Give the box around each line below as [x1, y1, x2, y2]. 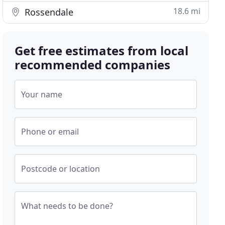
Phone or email [21, 126, 79, 137]
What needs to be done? [21, 200, 114, 211]
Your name [21, 89, 63, 100]
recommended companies [15, 56, 171, 73]
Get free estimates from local [15, 42, 189, 59]
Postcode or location [21, 163, 100, 174]
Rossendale [22, 6, 74, 18]
